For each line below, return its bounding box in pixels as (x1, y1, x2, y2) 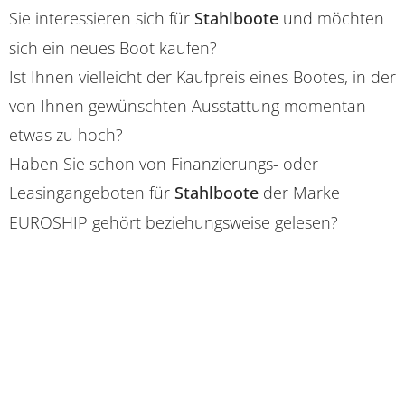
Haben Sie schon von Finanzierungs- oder (9, 153, 318, 174)
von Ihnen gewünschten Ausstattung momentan (9, 95, 366, 117)
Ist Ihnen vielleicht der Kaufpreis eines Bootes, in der (9, 66, 396, 88)
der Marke (259, 182, 340, 203)
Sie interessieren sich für (9, 7, 194, 29)
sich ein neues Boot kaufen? (9, 37, 217, 59)
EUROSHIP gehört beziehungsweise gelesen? (9, 212, 338, 233)
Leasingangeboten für (9, 182, 174, 203)
